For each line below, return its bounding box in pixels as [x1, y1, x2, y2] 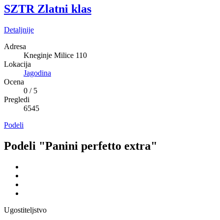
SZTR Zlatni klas [4, 2, 91, 15]
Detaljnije [4, 25, 34, 34]
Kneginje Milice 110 [24, 51, 87, 59]
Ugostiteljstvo [4, 205, 47, 214]
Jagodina [24, 68, 51, 77]
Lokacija [4, 59, 31, 68]
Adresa [4, 42, 26, 51]
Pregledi [4, 95, 29, 104]
